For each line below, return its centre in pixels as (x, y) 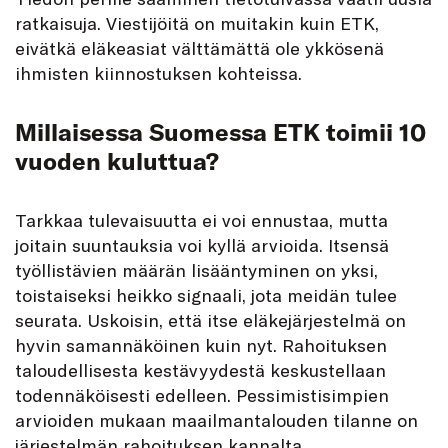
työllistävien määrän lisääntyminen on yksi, (196, 269)
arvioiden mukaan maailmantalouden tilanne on (216, 419)
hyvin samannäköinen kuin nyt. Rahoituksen (201, 344)
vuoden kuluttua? (117, 160)
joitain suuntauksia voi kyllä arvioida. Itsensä (202, 244)
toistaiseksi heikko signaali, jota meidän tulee (206, 294)
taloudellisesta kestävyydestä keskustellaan (200, 369)
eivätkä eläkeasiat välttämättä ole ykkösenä (199, 47)
